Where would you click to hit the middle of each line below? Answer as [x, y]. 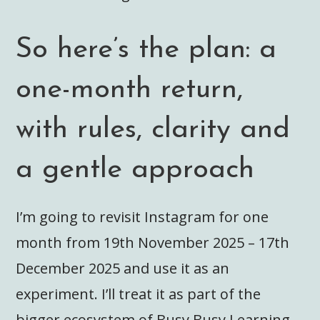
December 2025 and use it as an [123, 269]
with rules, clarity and [153, 130]
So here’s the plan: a [146, 50]
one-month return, [130, 90]
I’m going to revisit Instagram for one [142, 217]
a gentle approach [135, 170]
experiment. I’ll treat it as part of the [139, 294]
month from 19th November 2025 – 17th [153, 243]
